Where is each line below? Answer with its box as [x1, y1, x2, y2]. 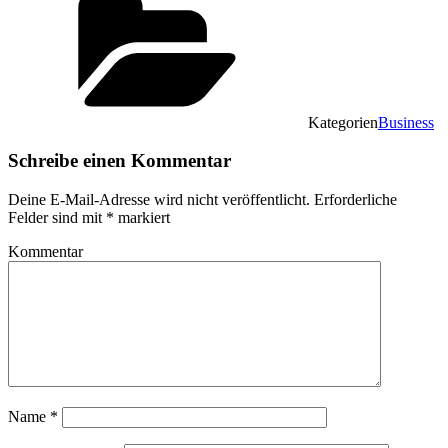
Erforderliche [310, 191, 397, 208]
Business [378, 113, 434, 131]
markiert [114, 209, 170, 226]
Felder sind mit [8, 209, 106, 226]
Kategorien [308, 113, 378, 131]
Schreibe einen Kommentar [8, 150, 231, 172]
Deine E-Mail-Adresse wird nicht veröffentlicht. [8, 191, 310, 208]
